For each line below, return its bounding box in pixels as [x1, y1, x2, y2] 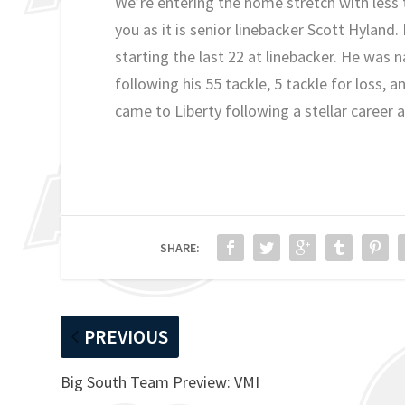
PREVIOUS [84, 324, 169, 349]
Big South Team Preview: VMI [61, 371, 260, 392]
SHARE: [160, 239, 201, 256]
